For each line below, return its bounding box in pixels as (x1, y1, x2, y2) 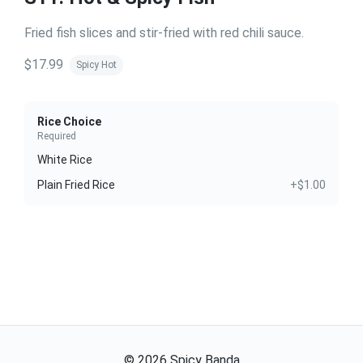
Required (37, 130, 76, 142)
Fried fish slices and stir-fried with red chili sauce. (24, 24, 304, 41)
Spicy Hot (76, 59, 117, 71)
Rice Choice (37, 114, 101, 128)
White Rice (37, 152, 92, 166)
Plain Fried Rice (37, 177, 115, 191)
